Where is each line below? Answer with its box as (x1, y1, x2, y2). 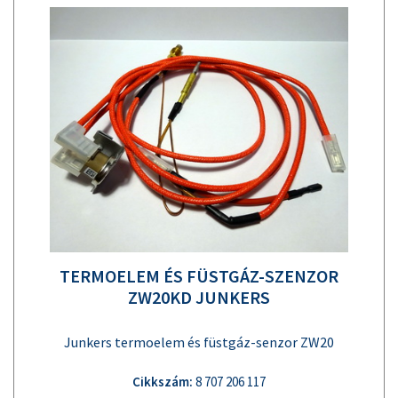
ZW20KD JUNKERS (128, 285, 270, 308)
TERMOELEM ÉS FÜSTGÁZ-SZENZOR (60, 264, 338, 287)
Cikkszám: (132, 372, 193, 390)
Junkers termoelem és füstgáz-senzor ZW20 (64, 332, 334, 351)
